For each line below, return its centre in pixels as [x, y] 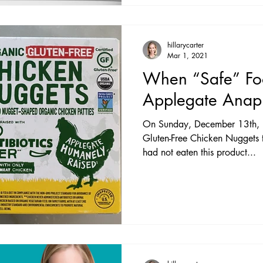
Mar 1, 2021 [188, 55]
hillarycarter [186, 45]
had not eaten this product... [199, 152]
